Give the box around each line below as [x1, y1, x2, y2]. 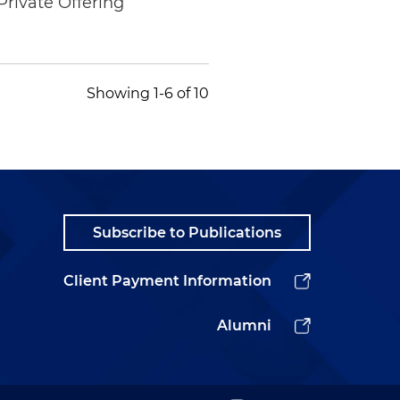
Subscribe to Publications [93, 223, 281, 241]
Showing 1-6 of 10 [86, 84, 209, 102]
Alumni [217, 316, 271, 334]
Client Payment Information [63, 271, 271, 289]
